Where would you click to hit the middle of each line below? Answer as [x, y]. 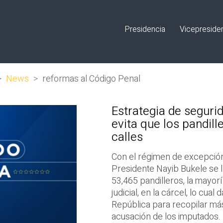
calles [129, 137]
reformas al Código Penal [91, 79]
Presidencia [145, 29]
